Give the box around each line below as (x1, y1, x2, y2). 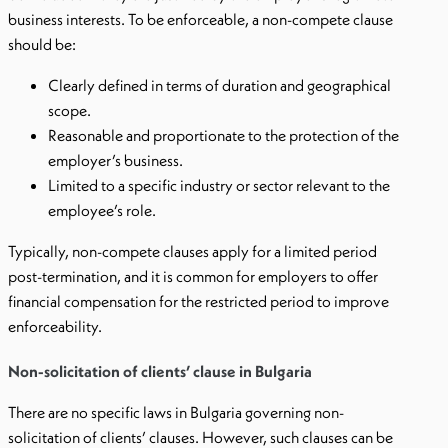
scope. (48, 100, 91, 120)
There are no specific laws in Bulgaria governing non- (8, 402, 344, 422)
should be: (8, 34, 76, 54)
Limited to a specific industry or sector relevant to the (48, 175, 390, 195)
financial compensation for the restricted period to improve (8, 291, 389, 311)
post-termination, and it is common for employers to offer (8, 266, 378, 286)
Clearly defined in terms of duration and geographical (48, 75, 391, 95)
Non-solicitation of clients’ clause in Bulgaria (8, 361, 312, 381)
